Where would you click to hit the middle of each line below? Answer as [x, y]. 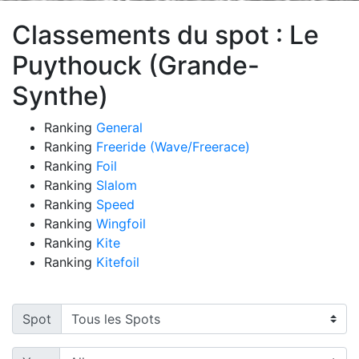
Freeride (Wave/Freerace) [173, 146]
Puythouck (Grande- [136, 65]
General [119, 127]
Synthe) [60, 95]
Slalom [117, 185]
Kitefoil [118, 262]
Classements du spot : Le [165, 34]
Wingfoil [121, 223]
